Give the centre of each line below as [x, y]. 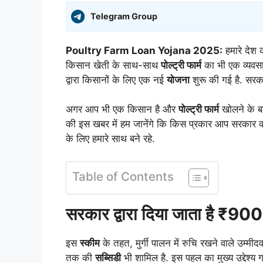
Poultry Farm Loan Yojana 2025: [144, 50]
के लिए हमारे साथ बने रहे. [110, 139]
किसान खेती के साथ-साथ [113, 65]
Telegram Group [124, 16]
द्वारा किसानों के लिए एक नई [116, 80]
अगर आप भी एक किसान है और [122, 109]
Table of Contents [123, 176]
